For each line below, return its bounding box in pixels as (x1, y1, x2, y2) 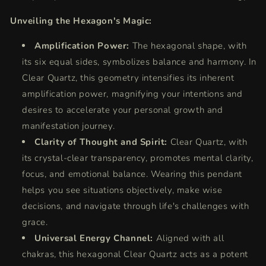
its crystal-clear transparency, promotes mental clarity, (22, 152, 254, 164)
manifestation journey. (22, 120, 115, 132)
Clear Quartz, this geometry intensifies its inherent (22, 72, 235, 84)
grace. (22, 216, 48, 228)
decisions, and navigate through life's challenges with (22, 200, 249, 212)
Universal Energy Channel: (34, 232, 153, 244)
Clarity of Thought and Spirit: (34, 136, 167, 148)
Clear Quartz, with (170, 136, 248, 148)
